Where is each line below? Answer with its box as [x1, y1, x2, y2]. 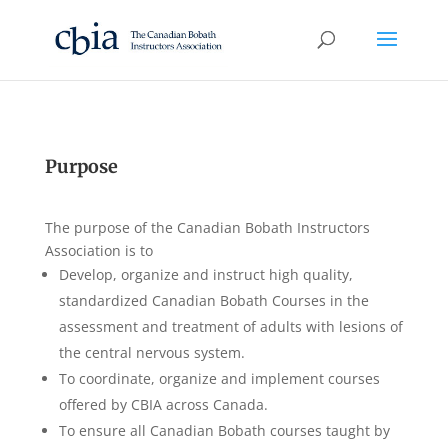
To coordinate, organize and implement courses [58, 369, 380, 388]
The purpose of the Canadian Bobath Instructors [44, 218, 370, 237]
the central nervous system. [58, 343, 245, 362]
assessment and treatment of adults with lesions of [58, 317, 403, 336]
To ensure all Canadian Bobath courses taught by [58, 421, 390, 440]
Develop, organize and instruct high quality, [58, 265, 353, 284]
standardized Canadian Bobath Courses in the [58, 291, 369, 310]
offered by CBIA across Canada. [58, 395, 268, 414]
